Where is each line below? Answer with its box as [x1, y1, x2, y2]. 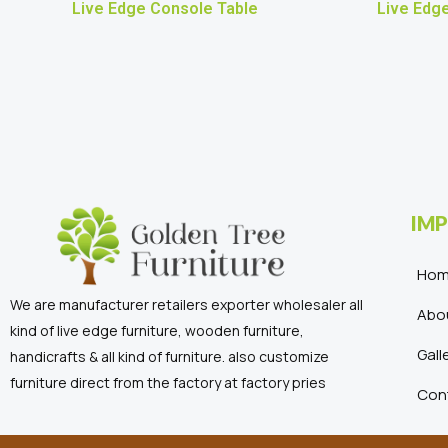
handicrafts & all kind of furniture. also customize [10, 346, 329, 366]
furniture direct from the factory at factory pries [10, 372, 326, 392]
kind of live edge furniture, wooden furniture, [10, 320, 304, 340]
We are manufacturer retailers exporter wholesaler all [10, 294, 363, 314]
